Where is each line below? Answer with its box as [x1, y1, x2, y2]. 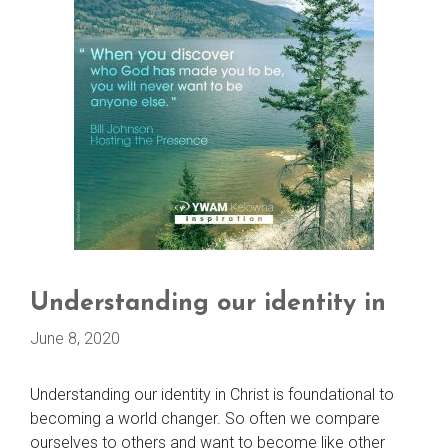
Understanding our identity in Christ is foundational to [30, 385, 394, 404]
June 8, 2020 [30, 329, 120, 348]
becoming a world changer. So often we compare [30, 409, 380, 428]
